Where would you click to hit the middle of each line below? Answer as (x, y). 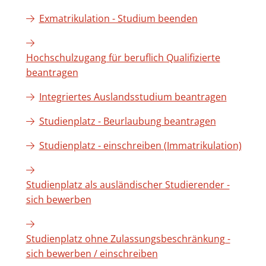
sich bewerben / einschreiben (92, 253)
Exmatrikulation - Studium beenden (118, 18)
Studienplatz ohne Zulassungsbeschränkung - (128, 238)
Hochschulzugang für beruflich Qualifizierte (123, 57)
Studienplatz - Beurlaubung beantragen (127, 121)
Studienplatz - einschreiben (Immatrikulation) (140, 145)
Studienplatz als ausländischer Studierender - (128, 184)
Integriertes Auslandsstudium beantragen (133, 96)
